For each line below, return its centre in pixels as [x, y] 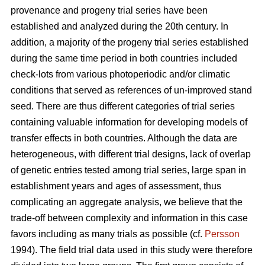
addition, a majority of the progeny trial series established [130, 42]
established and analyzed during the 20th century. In [119, 26]
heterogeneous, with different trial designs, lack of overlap [131, 154]
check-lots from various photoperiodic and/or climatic [120, 74]
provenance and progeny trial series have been [109, 10]
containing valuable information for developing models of [129, 122]
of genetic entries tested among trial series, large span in [128, 170]
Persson [222, 234]
